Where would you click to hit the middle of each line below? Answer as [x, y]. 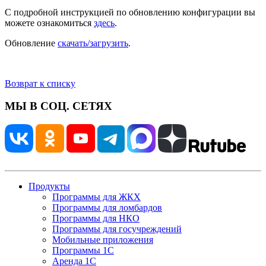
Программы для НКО [96, 218]
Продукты [49, 186]
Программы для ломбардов [107, 208]
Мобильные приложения [103, 240]
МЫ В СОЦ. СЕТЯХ [58, 106]
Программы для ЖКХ [96, 197]
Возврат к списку [40, 83]
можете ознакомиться [49, 23]
